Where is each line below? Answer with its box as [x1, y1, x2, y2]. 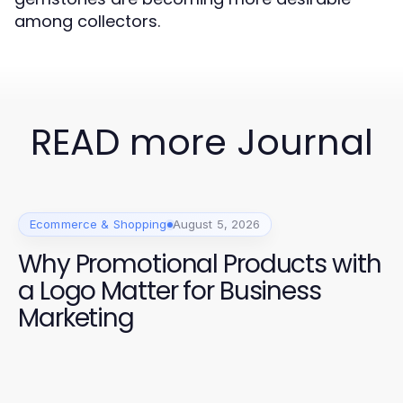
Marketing [18, 300, 134, 336]
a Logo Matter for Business [18, 273, 321, 309]
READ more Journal [30, 117, 373, 167]
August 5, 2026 [172, 217, 261, 231]
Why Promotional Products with [18, 246, 381, 282]
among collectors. [14, 10, 160, 32]
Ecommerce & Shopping [30, 217, 167, 231]
